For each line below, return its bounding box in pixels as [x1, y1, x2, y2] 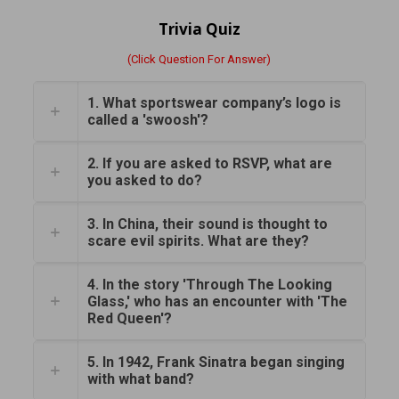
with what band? [86, 370, 194, 387]
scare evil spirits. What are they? [86, 232, 309, 249]
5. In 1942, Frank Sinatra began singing [86, 354, 345, 370]
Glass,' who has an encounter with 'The [86, 293, 347, 310]
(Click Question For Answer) [127, 53, 272, 66]
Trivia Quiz [158, 19, 240, 39]
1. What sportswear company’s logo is [86, 94, 341, 111]
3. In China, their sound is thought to [86, 216, 328, 232]
